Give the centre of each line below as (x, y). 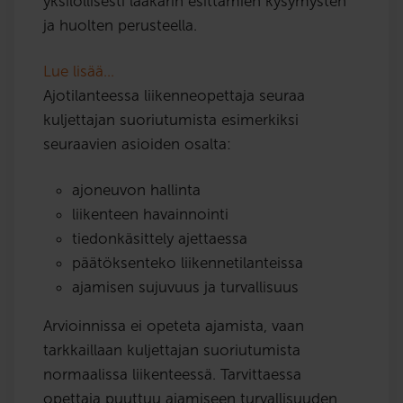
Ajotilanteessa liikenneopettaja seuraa (174, 95)
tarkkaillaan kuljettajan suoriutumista (172, 349)
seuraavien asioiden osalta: (137, 143)
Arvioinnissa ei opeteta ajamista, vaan (174, 325)
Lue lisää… (79, 71)
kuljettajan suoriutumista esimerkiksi (171, 119)
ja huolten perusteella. (120, 25)
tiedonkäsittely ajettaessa (160, 238)
